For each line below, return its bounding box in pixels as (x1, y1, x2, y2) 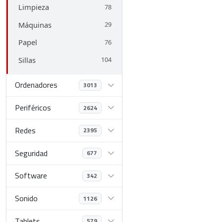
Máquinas (18, 19, 52, 30)
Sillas (18, 55, 36, 65)
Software (15, 169, 48, 182)
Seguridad (15, 147, 48, 159)
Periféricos (15, 102, 52, 114)
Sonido (15, 192, 38, 205)
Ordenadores (15, 79, 58, 91)
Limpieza (18, 2, 49, 12)
